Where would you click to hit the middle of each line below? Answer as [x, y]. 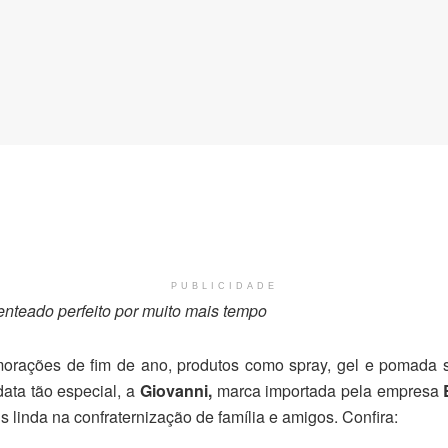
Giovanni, [178, 391]
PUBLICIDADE [224, 286]
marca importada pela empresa [330, 391]
